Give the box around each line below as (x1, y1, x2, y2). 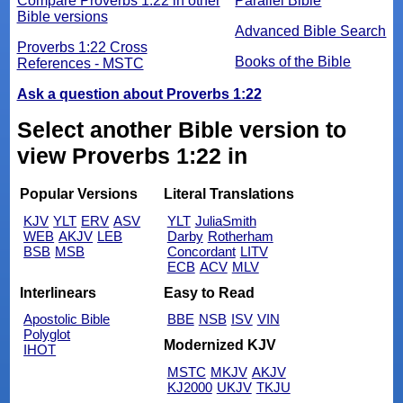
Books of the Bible (235, 53, 352, 69)
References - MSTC (16, 55, 144, 71)
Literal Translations (163, 186, 294, 202)
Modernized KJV (163, 336, 276, 353)
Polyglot (23, 327, 71, 343)
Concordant (166, 244, 236, 260)
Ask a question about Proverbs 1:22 (16, 85, 262, 102)
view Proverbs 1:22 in (16, 142, 247, 168)
